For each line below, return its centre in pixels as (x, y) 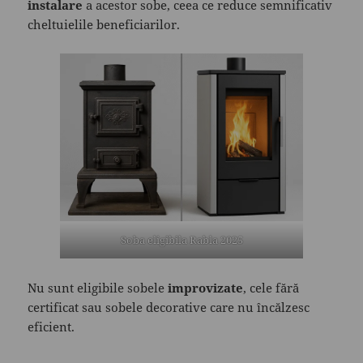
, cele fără (271, 288)
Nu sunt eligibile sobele (98, 288)
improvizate (206, 288)
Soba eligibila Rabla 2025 (181, 240)
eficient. (51, 327)
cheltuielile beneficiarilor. (104, 25)
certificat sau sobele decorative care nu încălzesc (169, 307)
